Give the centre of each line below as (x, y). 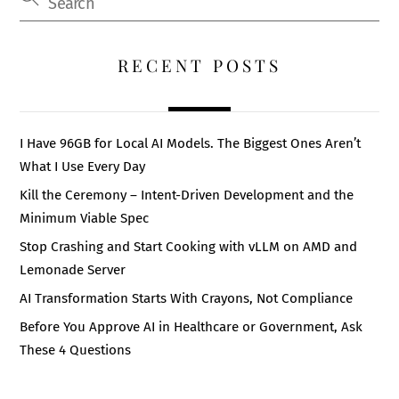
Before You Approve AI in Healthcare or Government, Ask (191, 326)
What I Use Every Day (83, 166)
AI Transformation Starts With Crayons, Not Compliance (187, 298)
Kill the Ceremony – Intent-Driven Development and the (187, 195)
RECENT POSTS (199, 65)
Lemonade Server (73, 269)
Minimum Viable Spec (85, 218)
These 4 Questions (76, 350)
